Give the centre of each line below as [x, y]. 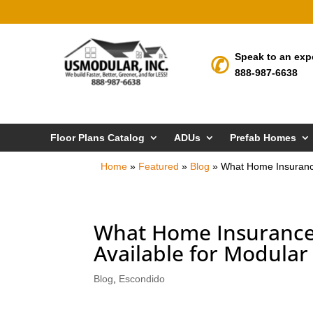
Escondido [142, 279]
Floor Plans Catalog [97, 138]
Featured [159, 167]
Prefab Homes [263, 138]
